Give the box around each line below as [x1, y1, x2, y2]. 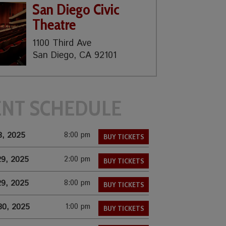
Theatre [32, 15, 76, 34]
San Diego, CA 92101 [32, 48, 117, 62]
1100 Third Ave [32, 36, 92, 50]
